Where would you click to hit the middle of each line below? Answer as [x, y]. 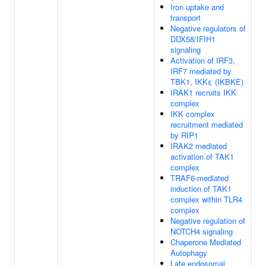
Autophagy [189, 253]
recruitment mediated [207, 124]
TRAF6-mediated [199, 178]
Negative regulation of [208, 221]
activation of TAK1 [202, 156]
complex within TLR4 [206, 199]
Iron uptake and [197, 7]
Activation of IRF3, [203, 60]
